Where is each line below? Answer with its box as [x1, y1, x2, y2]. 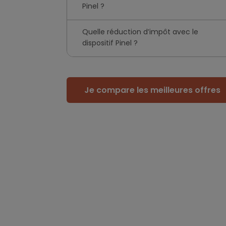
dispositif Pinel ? [82, 37, 138, 48]
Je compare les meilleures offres [84, 84, 220, 96]
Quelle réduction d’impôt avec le [82, 26, 198, 37]
